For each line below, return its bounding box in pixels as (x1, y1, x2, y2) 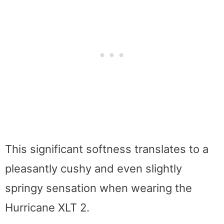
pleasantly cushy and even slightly (5, 162, 182, 175)
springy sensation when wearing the (5, 181, 192, 195)
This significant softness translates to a (5, 142, 208, 156)
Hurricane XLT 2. (5, 201, 89, 214)
